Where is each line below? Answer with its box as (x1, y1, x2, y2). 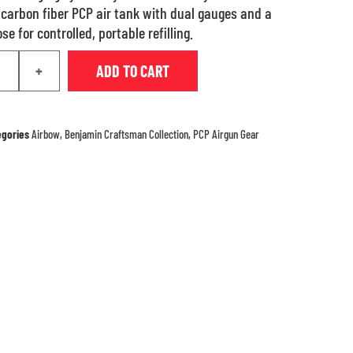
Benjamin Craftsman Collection (64, 127, 188, 141)
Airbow (31, 127, 60, 141)
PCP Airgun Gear (192, 127, 259, 141)
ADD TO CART (95, 61, 169, 80)
